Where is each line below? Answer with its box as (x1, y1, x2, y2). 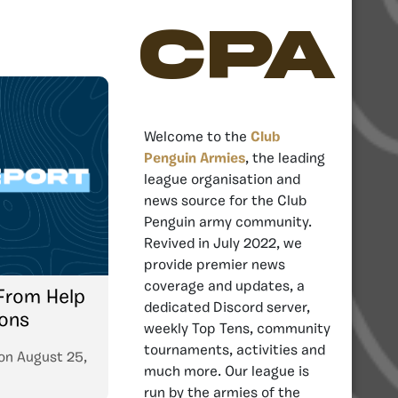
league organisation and (144, 172, 300, 187)
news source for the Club (144, 194, 306, 209)
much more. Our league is (144, 364, 309, 379)
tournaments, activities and (144, 343, 325, 358)
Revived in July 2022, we (144, 236, 302, 251)
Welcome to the (144, 130, 251, 145)
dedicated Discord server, (144, 300, 310, 315)
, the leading (245, 151, 325, 166)
